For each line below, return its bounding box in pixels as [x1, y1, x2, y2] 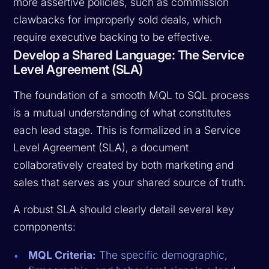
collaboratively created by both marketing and [13, 158, 234, 171]
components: [13, 220, 76, 233]
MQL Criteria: [28, 248, 97, 261]
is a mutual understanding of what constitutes [13, 106, 232, 119]
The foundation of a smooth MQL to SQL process [13, 88, 250, 101]
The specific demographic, [96, 248, 228, 261]
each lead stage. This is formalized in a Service [13, 123, 241, 136]
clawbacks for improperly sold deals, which [13, 13, 222, 26]
